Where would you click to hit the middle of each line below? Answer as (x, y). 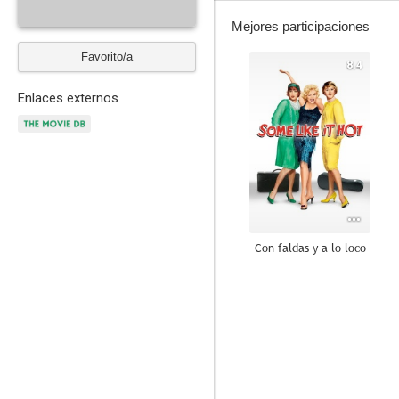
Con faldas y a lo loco (310, 248)
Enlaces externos (68, 98)
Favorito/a (107, 57)
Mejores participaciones (301, 26)
